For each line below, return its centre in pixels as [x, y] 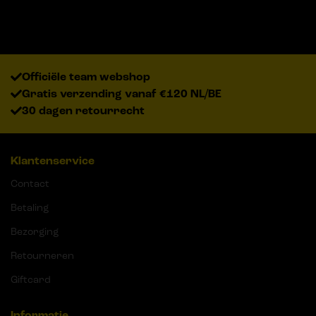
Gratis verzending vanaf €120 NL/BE [122, 94]
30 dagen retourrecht [83, 111]
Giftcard [31, 280]
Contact [30, 184]
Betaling [30, 208]
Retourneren [42, 256]
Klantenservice [53, 161]
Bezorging [35, 232]
